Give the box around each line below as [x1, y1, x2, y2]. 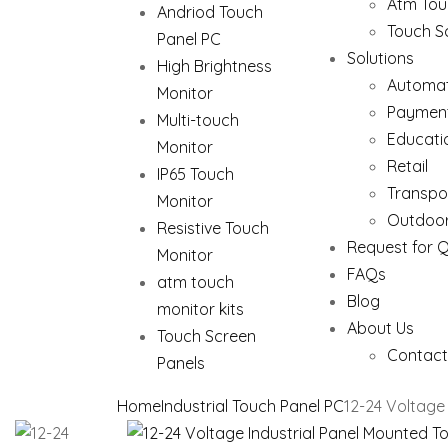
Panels [157, 353, 205, 373]
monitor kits [157, 299, 244, 319]
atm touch [157, 272, 234, 292]
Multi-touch [157, 110, 239, 130]
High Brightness [157, 56, 272, 76]
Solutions [347, 48, 414, 68]
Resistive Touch [157, 218, 269, 238]
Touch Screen [157, 326, 256, 346]
